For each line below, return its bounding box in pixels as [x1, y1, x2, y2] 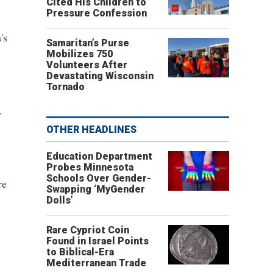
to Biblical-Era [46, 246, 114, 258]
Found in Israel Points [46, 235, 149, 247]
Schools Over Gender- [46, 172, 151, 184]
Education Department [46, 151, 152, 162]
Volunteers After [46, 59, 127, 71]
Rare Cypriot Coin [46, 224, 129, 236]
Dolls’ [46, 194, 73, 206]
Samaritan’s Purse [46, 37, 129, 49]
